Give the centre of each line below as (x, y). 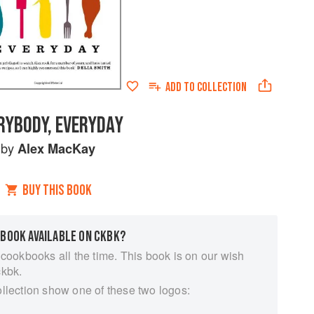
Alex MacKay (57, 148)
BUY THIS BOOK (57, 190)
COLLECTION (221, 87)
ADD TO (181, 87)
